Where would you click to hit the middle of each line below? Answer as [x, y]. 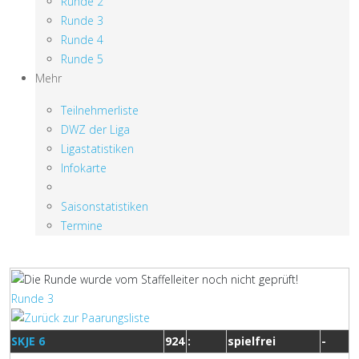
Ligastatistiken [97, 149]
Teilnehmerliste [100, 110]
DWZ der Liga [95, 129]
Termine [82, 226]
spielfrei [252, 341]
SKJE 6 [28, 341]
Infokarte [84, 168]
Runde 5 [82, 59]
